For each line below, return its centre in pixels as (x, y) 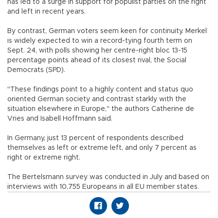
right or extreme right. (44, 157)
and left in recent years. (46, 11)
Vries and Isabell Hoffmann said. (60, 118)
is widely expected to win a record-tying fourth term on (100, 41)
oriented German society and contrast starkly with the (97, 99)
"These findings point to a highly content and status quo (100, 89)
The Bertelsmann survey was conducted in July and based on (108, 177)
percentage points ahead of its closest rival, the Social (97, 60)
